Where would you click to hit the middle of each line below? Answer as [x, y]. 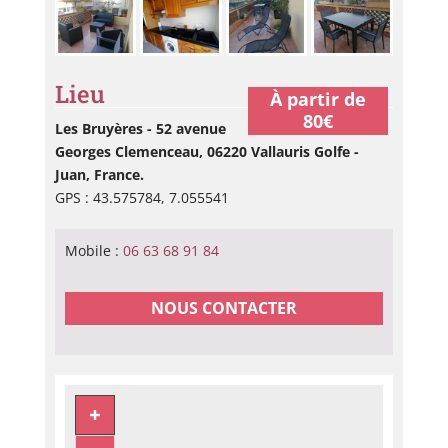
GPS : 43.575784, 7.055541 [141, 197]
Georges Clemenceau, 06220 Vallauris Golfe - [206, 151]
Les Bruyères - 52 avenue [140, 128]
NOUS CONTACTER [223, 307]
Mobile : [93, 250]
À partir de [318, 98]
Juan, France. [99, 174]
